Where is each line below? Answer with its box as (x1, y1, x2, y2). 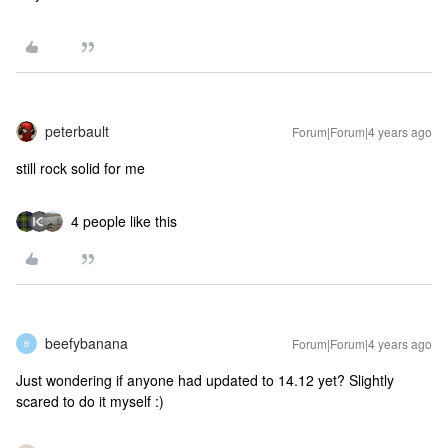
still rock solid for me (16, 158, 145, 178)
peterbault (45, 121, 109, 141)
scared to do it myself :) (16, 391, 164, 411)
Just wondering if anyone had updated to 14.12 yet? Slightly (16, 370, 394, 390)
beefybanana (45, 333, 128, 353)
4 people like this (71, 211, 177, 231)
